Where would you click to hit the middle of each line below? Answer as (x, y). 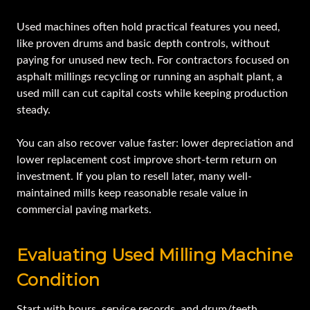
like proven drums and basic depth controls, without (143, 44)
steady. (34, 110)
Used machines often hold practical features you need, (148, 27)
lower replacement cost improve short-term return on (147, 160)
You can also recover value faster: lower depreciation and (155, 144)
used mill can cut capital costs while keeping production (152, 94)
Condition (58, 280)
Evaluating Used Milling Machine (155, 255)
